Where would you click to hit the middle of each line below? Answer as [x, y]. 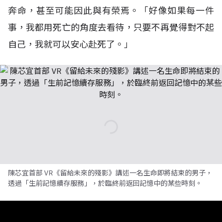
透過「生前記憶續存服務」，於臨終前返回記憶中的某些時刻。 [105, 183]
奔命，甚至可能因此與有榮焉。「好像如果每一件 [111, 11]
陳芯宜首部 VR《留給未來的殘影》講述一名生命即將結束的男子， [110, 173]
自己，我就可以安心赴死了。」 [70, 44]
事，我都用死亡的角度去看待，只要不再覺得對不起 [111, 28]
